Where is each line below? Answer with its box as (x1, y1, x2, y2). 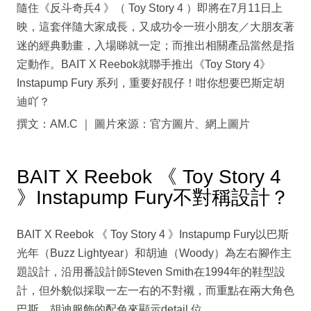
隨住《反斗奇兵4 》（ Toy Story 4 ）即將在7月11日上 (17, 2, 283, 15)
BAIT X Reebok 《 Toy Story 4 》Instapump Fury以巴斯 (17, 228, 289, 241)
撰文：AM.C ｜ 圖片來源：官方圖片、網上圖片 (17, 118, 250, 131)
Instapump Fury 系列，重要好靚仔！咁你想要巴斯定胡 (17, 77, 285, 90)
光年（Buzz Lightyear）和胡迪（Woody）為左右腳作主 (17, 247, 292, 260)
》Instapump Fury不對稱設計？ (17, 187, 289, 209)
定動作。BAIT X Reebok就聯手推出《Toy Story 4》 (17, 58, 271, 71)
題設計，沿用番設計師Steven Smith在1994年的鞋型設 (17, 266, 285, 278)
